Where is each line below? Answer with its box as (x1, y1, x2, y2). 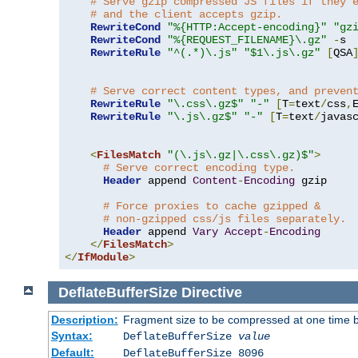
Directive (181, 284, 242, 300)
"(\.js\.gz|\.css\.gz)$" (167, 148, 314, 161)
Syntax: (50, 329, 93, 343)
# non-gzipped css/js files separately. (103, 212, 346, 225)
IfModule (78, 250, 129, 264)
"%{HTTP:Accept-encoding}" (167, 20, 327, 34)
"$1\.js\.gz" (244, 46, 320, 59)
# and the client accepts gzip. (90, 7, 282, 21)
